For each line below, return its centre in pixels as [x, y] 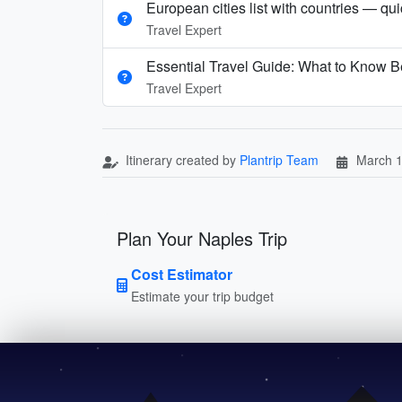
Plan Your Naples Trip [202, 238]
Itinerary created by [181, 159]
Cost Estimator [182, 274]
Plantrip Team [279, 159]
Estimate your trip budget [202, 296]
